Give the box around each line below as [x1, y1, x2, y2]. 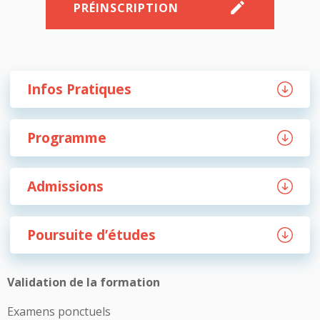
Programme [27, 128, 106, 147]
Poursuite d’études [27, 225, 156, 244]
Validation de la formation [7, 274, 160, 290]
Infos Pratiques [27, 79, 131, 99]
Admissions [27, 176, 104, 196]
